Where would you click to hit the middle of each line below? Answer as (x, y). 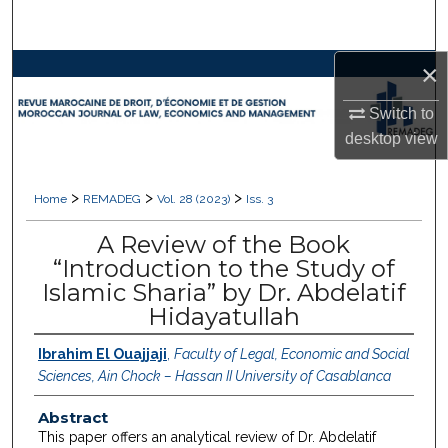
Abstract (72, 417)
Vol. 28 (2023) (194, 199)
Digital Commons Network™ (232, 223)
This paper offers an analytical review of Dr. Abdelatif (206, 436)
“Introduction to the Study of (223, 269)
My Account (224, 123)
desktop (372, 138)
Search (237, 25)
